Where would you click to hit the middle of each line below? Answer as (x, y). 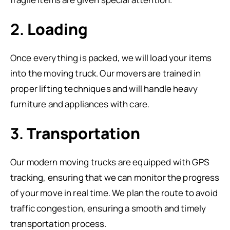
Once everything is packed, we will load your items (111, 58)
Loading (57, 29)
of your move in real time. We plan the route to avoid (114, 193)
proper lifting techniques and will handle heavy (104, 89)
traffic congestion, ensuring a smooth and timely (108, 208)
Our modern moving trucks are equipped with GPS (110, 162)
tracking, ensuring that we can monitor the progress (115, 177)
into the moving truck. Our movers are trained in (106, 73)
